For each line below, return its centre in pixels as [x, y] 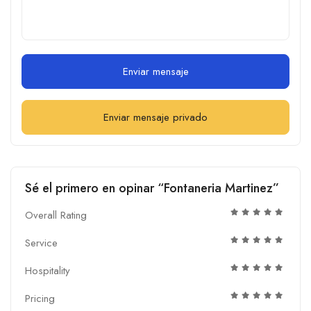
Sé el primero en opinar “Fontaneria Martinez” [152, 188]
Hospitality [48, 270]
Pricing [40, 298]
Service [41, 243]
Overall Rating [56, 215]
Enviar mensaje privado [155, 117]
